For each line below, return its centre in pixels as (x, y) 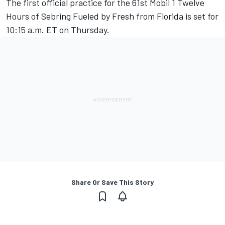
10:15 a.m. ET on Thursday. (58, 30)
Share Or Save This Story (113, 182)
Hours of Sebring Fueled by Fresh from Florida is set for (112, 16)
